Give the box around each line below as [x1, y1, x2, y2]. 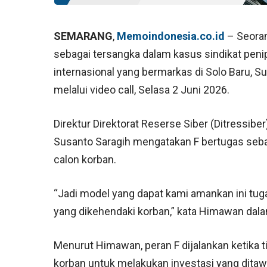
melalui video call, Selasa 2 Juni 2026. [54, 83, 230, 97]
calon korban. [54, 153, 117, 166]
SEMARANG [54, 30, 113, 43]
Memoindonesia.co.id [117, 30, 225, 43]
